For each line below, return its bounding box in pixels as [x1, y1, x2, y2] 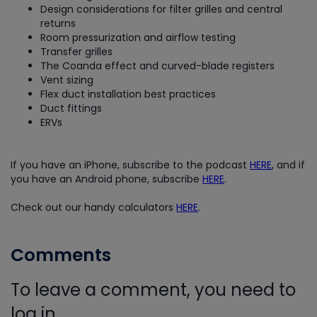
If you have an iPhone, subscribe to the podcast [11, 158, 250, 172]
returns [40, 16, 76, 30]
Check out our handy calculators [11, 200, 176, 214]
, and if [272, 158, 305, 172]
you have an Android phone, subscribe [11, 172, 202, 186]
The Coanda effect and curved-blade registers [40, 59, 275, 73]
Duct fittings [40, 101, 102, 115]
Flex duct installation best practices [40, 87, 216, 101]
